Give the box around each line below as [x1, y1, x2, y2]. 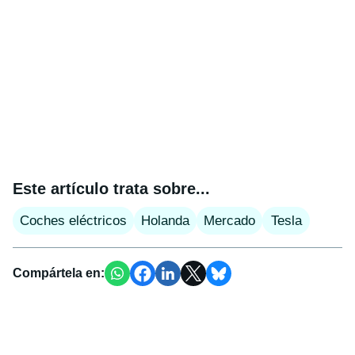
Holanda [141, 212, 189, 228]
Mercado [204, 212, 255, 228]
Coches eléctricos [20, 212, 127, 228]
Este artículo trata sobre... [13, 179, 210, 197]
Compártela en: [13, 265, 105, 280]
